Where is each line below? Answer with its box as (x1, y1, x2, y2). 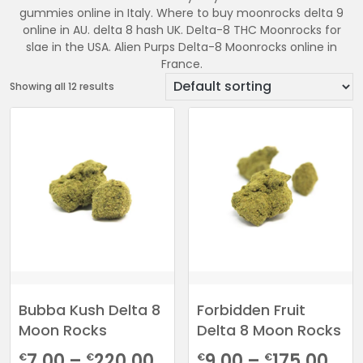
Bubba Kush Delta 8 (19, 299, 160, 320)
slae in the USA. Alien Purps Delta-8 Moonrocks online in (26, 38, 337, 55)
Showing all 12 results (10, 79, 114, 93)
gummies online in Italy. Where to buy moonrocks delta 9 (19, 4, 344, 21)
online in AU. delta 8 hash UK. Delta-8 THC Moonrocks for (22, 21, 341, 38)
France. (160, 55, 203, 72)
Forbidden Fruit (197, 299, 306, 320)
